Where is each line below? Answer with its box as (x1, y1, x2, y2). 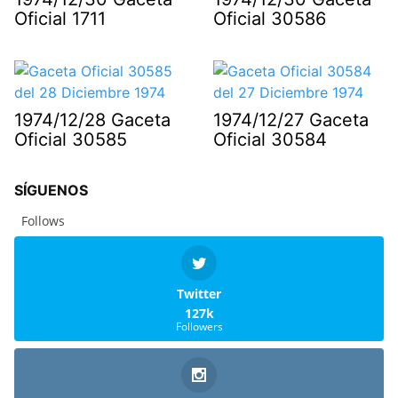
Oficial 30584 (213, 129, 327, 151)
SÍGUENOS (14, 181, 88, 200)
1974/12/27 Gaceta (213, 109, 369, 131)
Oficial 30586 (213, 8, 326, 30)
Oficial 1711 (14, 8, 106, 30)
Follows (21, 212, 65, 230)
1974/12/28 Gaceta (14, 109, 171, 131)
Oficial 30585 (14, 129, 127, 151)
